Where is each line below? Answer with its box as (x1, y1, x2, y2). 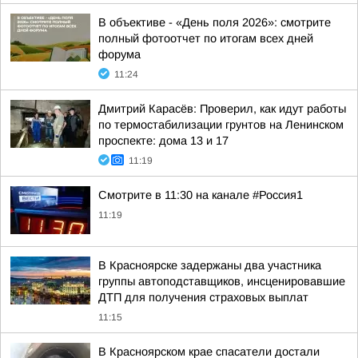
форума (98, 48, 141, 61)
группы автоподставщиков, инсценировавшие (98, 275, 345, 288)
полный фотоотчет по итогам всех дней (98, 32, 313, 45)
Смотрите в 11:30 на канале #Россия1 (98, 189, 303, 201)
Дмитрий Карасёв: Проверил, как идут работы (98, 102, 346, 115)
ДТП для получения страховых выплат (98, 291, 308, 304)
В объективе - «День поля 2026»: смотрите (98, 16, 331, 29)
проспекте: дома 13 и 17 (98, 134, 229, 147)
